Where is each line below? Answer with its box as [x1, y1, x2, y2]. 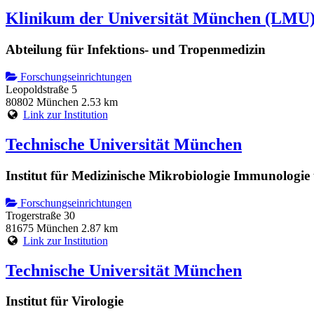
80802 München [6, 96, 78, 109]
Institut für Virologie [6, 294, 123, 309]
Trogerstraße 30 [6, 209, 75, 221]
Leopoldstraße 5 [6, 83, 77, 96]
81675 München [6, 221, 78, 234]
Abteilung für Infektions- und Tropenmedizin [6, 42, 266, 57]
